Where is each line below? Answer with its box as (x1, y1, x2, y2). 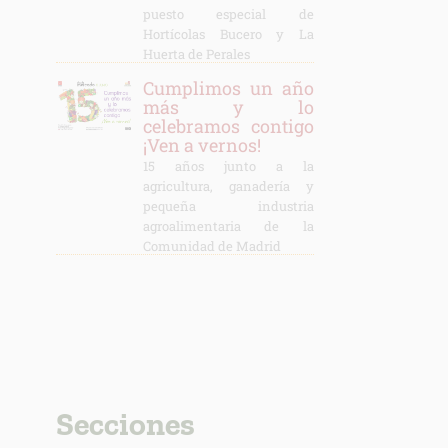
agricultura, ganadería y (142, 177, 314, 195)
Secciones (55, 405, 195, 443)
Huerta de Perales (142, 45, 250, 63)
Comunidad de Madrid (142, 237, 281, 255)
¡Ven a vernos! (142, 133, 261, 157)
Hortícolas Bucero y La (142, 25, 314, 43)
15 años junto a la (142, 157, 314, 175)
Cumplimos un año (142, 76, 314, 100)
